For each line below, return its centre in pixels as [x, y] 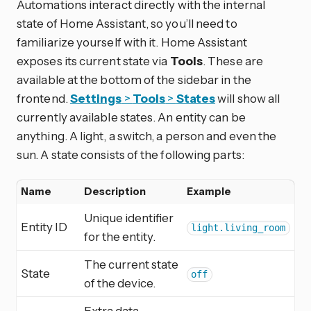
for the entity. [120, 237]
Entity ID [44, 227]
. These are [233, 61]
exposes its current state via [93, 61]
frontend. [43, 99]
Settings [96, 99]
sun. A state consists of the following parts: [131, 155]
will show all [248, 99]
